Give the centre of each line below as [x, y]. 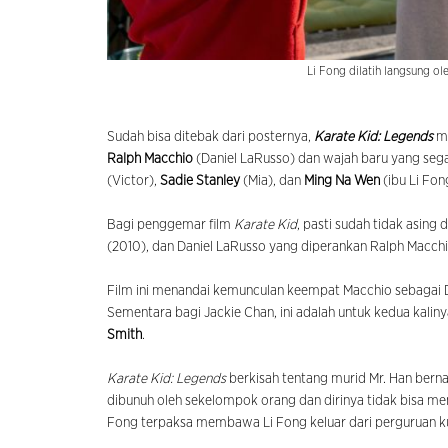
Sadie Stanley [200, 181]
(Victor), [133, 181]
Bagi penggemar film [170, 225]
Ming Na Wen [342, 181]
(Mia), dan [272, 181]
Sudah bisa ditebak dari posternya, [210, 137]
